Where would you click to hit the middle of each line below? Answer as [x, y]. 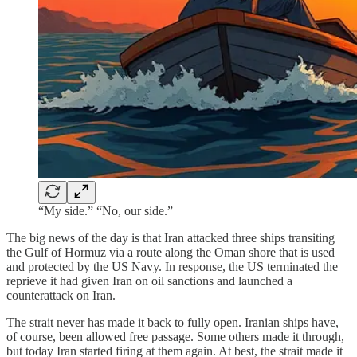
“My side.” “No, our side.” [106, 210]
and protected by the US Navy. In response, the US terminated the [172, 266]
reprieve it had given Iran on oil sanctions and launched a [149, 280]
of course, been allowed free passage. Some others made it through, [175, 336]
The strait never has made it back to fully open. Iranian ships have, [173, 322]
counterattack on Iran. [61, 295]
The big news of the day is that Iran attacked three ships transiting [171, 237]
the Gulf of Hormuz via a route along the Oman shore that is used [171, 252]
